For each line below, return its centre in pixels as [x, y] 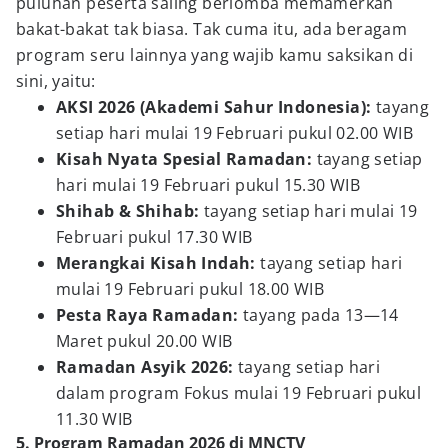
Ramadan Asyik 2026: [147, 367]
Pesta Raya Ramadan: [149, 315]
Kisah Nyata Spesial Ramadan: [186, 159]
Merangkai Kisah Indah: [158, 263]
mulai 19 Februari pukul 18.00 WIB [190, 289]
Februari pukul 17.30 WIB [154, 237]
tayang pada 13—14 [321, 315]
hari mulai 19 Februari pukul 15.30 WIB [208, 185]
